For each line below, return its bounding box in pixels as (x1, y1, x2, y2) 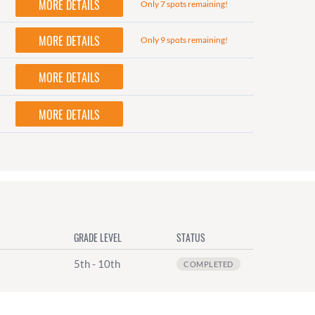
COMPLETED (184, 259, 233, 269)
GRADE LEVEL (74, 229, 122, 245)
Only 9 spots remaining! (141, 34, 229, 46)
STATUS (176, 229, 205, 245)
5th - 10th (74, 257, 120, 270)
